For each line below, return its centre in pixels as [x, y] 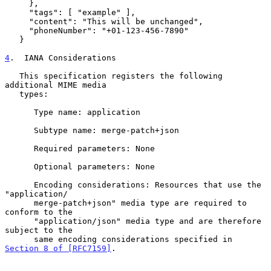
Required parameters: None [19, 148]
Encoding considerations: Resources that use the [19, 184]
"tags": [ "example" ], [17, 12]
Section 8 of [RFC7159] [58, 248]
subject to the [39, 230]
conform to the [39, 212]
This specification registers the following [12, 76]
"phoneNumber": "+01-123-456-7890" [17, 30]
